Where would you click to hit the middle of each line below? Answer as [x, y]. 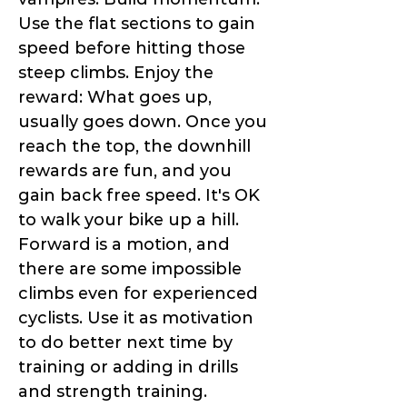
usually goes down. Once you [143, 122]
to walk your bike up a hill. [129, 220]
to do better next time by [125, 343]
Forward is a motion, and [124, 245]
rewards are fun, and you [125, 171]
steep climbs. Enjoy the [116, 73]
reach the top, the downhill [134, 147]
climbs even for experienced [138, 294]
